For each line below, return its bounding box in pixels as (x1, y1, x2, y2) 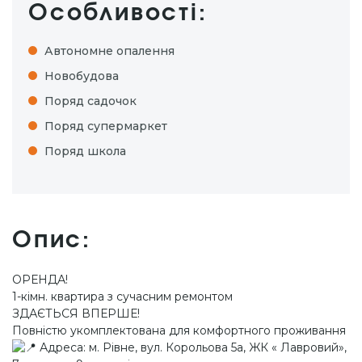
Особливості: (28, 2, 208, 25)
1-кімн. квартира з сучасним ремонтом (12, 288, 233, 304)
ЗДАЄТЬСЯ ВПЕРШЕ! (12, 305, 140, 321)
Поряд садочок (44, 93, 137, 108)
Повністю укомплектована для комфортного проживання (12, 322, 346, 338)
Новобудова (44, 68, 119, 83)
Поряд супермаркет (44, 118, 167, 133)
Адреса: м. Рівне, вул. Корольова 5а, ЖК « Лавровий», (36, 339, 347, 355)
